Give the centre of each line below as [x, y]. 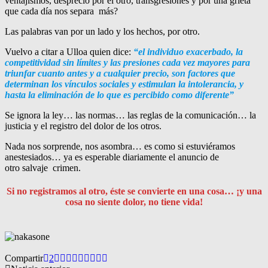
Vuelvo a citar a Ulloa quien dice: [69, 52]
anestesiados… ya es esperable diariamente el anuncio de [112, 157]
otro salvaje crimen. [43, 168]
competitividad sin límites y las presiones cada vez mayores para [127, 63]
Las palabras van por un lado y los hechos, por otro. [102, 32]
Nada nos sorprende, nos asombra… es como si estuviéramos [120, 147]
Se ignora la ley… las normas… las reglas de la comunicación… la [130, 115]
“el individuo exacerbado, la [188, 52]
